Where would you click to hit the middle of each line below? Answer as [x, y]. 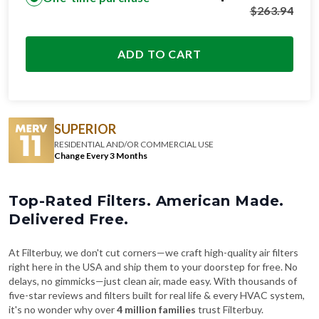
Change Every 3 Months [101, 155]
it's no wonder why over [63, 309]
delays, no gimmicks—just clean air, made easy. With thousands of [153, 281]
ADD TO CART [159, 54]
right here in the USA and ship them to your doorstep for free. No [153, 267]
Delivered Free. [69, 219]
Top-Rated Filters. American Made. [146, 201]
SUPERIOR [85, 129]
